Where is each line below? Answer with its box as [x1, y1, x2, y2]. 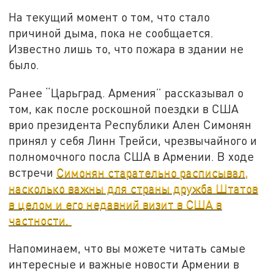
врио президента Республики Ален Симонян [9, 117, 252, 131]
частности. [9, 212, 69, 227]
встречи [9, 165, 57, 179]
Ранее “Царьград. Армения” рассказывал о [9, 85, 244, 100]
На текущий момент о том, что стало [9, 10, 210, 24]
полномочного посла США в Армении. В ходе [9, 149, 254, 163]
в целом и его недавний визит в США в [9, 196, 223, 211]
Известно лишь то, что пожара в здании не [9, 42, 244, 56]
